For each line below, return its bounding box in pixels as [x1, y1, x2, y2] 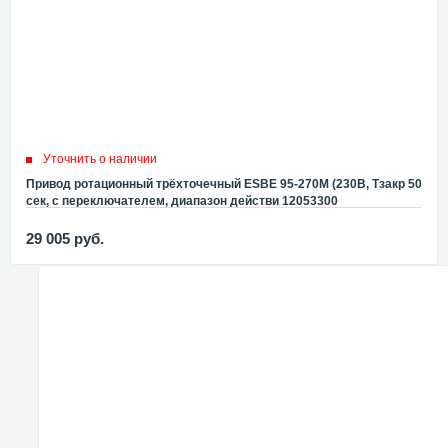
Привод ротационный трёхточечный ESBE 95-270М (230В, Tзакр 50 [26, 177, 422, 192]
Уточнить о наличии [43, 152, 157, 167]
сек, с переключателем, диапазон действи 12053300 [26, 194, 338, 209]
